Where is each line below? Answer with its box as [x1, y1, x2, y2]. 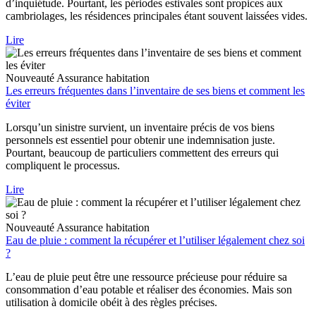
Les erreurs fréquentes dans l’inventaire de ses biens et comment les [6, 85, 305, 97]
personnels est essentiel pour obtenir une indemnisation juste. [6, 134, 275, 147]
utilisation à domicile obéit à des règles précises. [6, 296, 217, 309]
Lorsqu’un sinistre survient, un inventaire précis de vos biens [6, 121, 274, 134]
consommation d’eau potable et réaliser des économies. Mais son [6, 284, 292, 296]
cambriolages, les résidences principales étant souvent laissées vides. [6, 10, 308, 23]
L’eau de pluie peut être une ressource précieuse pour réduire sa [6, 271, 287, 284]
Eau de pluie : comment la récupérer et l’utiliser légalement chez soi [6, 234, 305, 247]
